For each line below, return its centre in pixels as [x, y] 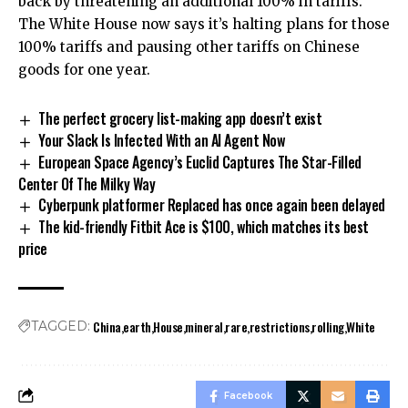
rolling [328, 326]
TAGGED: [61, 326]
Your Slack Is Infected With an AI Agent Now [162, 141]
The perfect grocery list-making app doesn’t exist [180, 119]
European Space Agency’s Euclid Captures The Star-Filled [200, 163]
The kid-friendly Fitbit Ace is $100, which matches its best [204, 226]
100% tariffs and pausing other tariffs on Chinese [189, 47]
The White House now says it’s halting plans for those [204, 25]
